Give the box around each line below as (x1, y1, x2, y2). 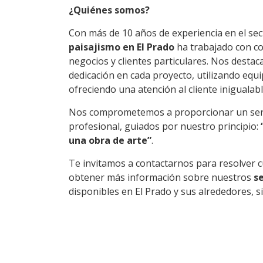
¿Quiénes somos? (69, 4, 150, 16)
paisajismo (69, 41, 120, 53)
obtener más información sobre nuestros (69, 171, 254, 184)
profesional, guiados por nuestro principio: (69, 120, 261, 133)
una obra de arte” (69, 134, 151, 147)
